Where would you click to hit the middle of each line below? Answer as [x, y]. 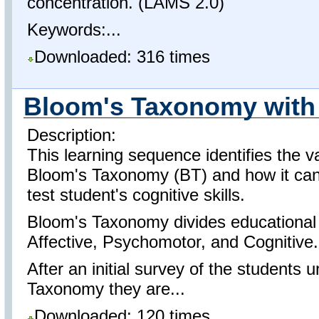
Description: [72, 135]
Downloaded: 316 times [122, 57]
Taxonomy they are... [106, 289]
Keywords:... [74, 30]
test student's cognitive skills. [136, 195]
